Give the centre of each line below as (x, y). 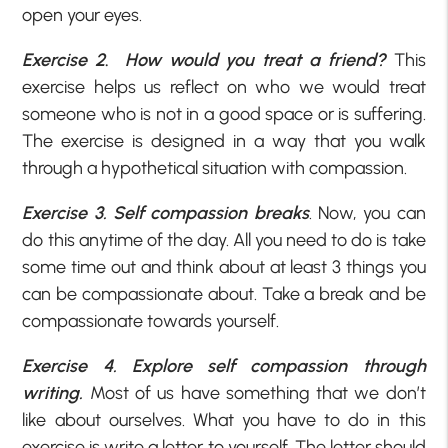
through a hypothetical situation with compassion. (215, 168)
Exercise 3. (64, 213)
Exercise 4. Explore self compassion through (224, 366)
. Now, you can (367, 213)
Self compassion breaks (211, 213)
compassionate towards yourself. (151, 321)
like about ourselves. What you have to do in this (224, 420)
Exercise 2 (64, 60)
